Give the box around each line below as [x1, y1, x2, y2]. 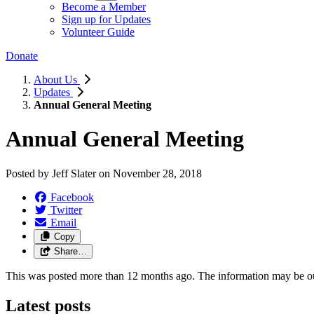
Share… [53, 245, 87, 257]
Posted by [6, 167, 52, 179]
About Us [34, 74, 80, 86]
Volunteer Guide [62, 26, 135, 38]
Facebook [50, 191, 94, 203]
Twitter [50, 203, 82, 216]
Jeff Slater [52, 167, 96, 179]
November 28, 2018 [113, 167, 202, 179]
